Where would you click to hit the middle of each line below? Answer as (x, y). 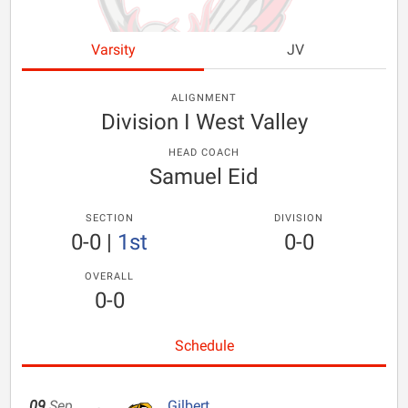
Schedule (204, 346)
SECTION (109, 218)
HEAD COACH (204, 153)
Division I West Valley (204, 122)
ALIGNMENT (204, 98)
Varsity (113, 50)
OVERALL (109, 276)
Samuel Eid (204, 177)
